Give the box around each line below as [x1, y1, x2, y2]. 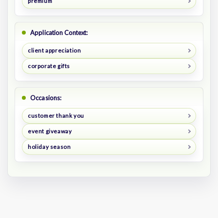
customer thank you [27, 111, 84, 119]
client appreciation [27, 47, 81, 54]
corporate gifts [27, 62, 70, 70]
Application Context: [30, 29, 88, 37]
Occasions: [30, 94, 62, 102]
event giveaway [27, 127, 72, 135]
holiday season [27, 143, 71, 150]
